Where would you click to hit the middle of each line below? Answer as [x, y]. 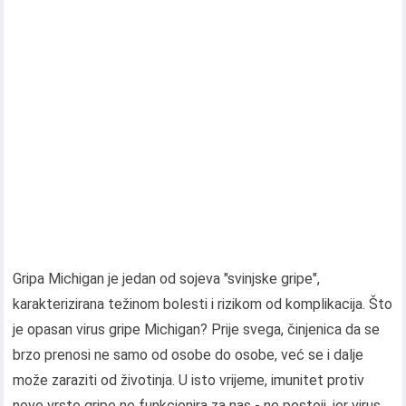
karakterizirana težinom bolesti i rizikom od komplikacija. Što [203, 304]
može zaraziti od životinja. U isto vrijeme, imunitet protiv [189, 380]
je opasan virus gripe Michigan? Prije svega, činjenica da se [197, 329]
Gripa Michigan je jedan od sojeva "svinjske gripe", [167, 279]
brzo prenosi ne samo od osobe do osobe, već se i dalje [188, 355]
